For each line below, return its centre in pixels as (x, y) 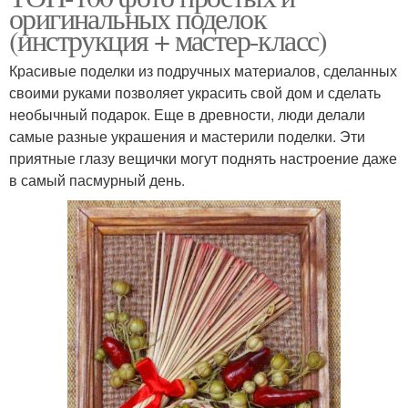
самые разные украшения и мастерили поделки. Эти (187, 137)
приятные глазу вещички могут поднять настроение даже (203, 158)
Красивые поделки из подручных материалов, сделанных (203, 71)
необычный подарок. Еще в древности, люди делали (187, 115)
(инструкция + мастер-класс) (168, 40)
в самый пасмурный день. (97, 180)
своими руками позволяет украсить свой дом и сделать (195, 93)
